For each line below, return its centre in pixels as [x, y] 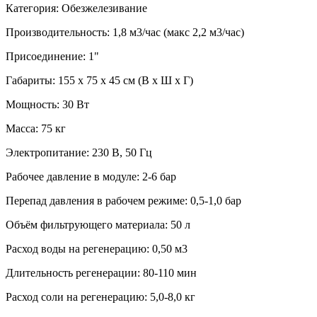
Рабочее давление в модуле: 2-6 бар [91, 176]
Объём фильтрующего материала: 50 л [98, 224]
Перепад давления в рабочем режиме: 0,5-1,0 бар [123, 200]
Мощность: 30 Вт [47, 104]
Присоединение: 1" [52, 56]
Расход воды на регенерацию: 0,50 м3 [97, 248]
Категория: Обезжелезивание [76, 8]
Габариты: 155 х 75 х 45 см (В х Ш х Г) [99, 80]
